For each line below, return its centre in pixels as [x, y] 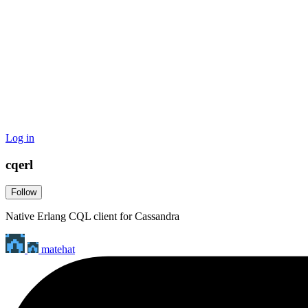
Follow [24, 192]
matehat [58, 250]
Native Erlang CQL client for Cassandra [92, 217]
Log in [20, 138]
